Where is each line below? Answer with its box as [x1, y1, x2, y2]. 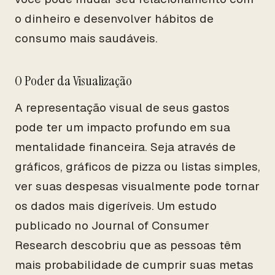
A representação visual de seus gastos [15, 100, 230, 115]
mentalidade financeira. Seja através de [15, 139, 236, 155]
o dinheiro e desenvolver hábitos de [15, 11, 214, 26]
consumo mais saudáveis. [15, 31, 158, 46]
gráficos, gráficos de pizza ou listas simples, [15, 159, 260, 174]
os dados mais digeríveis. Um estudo [15, 198, 217, 214]
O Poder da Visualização [15, 72, 132, 90]
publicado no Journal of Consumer [15, 218, 209, 233]
